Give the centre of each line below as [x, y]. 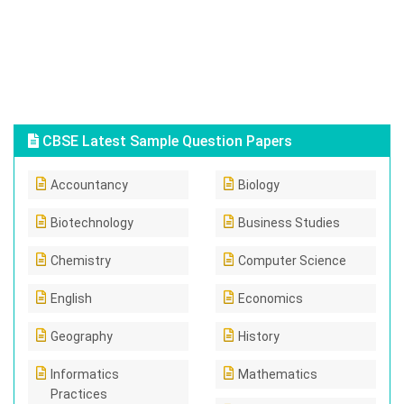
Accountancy [89, 185]
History [259, 336]
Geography [82, 336]
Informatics [85, 374]
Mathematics [278, 374]
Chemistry [81, 261]
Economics [271, 298]
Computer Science [292, 261]
